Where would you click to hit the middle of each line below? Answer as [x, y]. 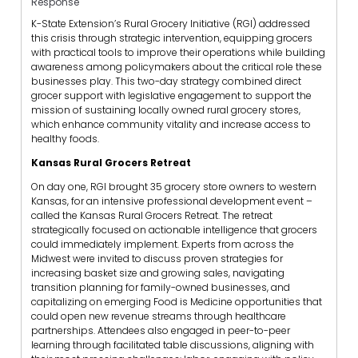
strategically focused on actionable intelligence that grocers [174, 230]
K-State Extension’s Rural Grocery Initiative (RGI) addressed [171, 24]
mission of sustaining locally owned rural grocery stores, [166, 110]
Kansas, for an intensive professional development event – [172, 201]
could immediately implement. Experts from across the [163, 245]
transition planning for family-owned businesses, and [161, 288]
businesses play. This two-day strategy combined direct [166, 82]
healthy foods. [65, 139]
